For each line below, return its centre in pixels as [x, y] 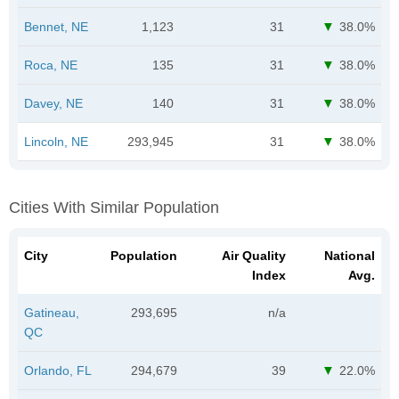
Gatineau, [52, 312]
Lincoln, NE [56, 141]
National [350, 255]
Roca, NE [51, 65]
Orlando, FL [58, 370]
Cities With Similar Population [114, 207]
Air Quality [254, 255]
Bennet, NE [56, 26]
